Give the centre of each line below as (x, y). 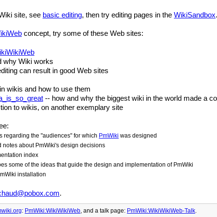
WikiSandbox (195, 15)
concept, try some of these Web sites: (83, 33)
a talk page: (111, 211)
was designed (138, 136)
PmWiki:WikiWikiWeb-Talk (161, 211)
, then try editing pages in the (128, 15)
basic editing (62, 15)
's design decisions (80, 145)
